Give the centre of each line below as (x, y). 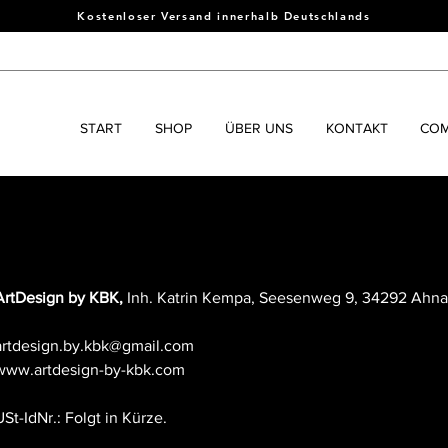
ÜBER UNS (258, 128)
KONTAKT (356, 128)
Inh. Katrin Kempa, (192, 298)
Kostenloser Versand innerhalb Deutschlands (224, 16)
